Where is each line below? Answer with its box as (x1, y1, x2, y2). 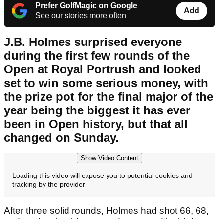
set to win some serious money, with (4, 76, 208, 90)
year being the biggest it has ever (4, 104, 190, 117)
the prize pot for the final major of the (4, 90, 213, 104)
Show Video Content (81, 154, 138, 162)
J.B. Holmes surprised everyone (4, 35, 182, 49)
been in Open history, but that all (4, 117, 188, 131)
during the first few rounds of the (4, 49, 190, 63)
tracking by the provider (12, 180, 85, 189)
